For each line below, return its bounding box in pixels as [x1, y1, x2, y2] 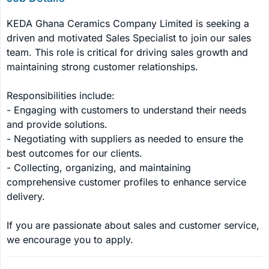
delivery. [7, 190, 45, 202]
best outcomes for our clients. [7, 147, 142, 159]
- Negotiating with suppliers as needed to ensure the [7, 133, 246, 145]
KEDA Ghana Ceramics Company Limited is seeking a [7, 17, 252, 29]
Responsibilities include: [7, 89, 115, 101]
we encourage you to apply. [7, 234, 133, 246]
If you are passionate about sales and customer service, [7, 219, 262, 231]
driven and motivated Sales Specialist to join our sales [7, 32, 254, 44]
